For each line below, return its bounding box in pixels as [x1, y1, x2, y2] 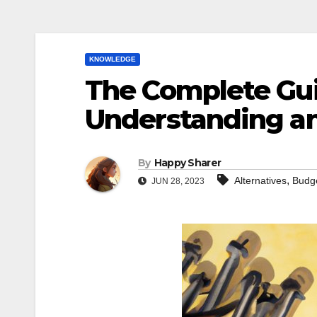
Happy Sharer [154, 156, 221, 170]
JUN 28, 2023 [149, 176, 204, 187]
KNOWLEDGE [89, 55, 136, 63]
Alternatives [234, 175, 287, 187]
